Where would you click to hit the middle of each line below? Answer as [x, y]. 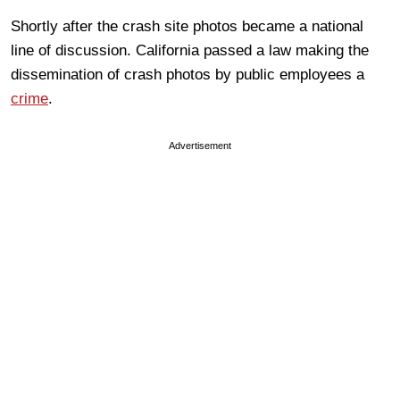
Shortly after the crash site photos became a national [187, 26]
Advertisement [200, 145]
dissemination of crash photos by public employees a [187, 74]
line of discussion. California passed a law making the [190, 50]
